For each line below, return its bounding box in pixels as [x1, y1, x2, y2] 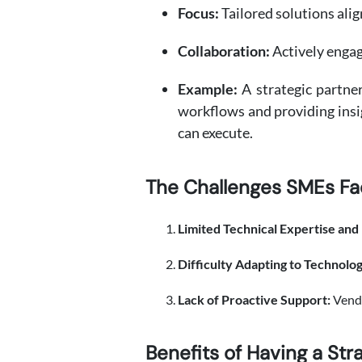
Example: [178, 80, 238, 98]
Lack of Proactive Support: [178, 292, 330, 307]
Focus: [178, 4, 219, 22]
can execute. [178, 124, 253, 141]
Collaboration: [178, 42, 270, 60]
